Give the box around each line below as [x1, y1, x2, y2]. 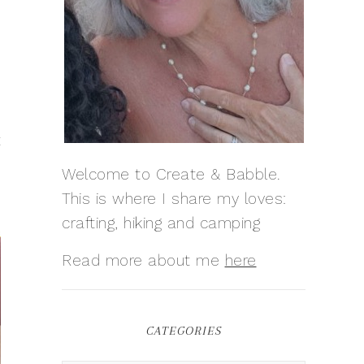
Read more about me [62, 251, 225, 270]
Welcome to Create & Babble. [62, 165, 281, 184]
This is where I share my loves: [62, 189, 287, 208]
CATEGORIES [145, 323, 222, 338]
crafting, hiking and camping [62, 214, 260, 232]
